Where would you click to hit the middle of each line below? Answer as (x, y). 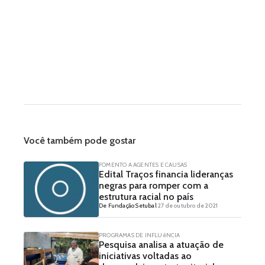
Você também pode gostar (80, 141)
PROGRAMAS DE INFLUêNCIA (140, 235)
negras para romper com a (153, 186)
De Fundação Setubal (128, 206)
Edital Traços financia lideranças (166, 174)
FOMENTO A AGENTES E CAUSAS (143, 165)
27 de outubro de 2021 (187, 206)
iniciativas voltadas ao (145, 256)
